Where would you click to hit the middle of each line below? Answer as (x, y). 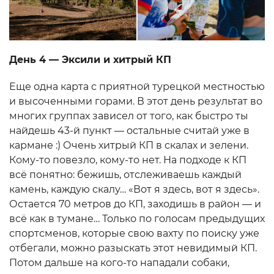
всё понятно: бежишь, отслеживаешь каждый (125, 175)
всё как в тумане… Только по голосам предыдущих (137, 219)
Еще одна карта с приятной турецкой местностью (137, 87)
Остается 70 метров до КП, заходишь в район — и (135, 204)
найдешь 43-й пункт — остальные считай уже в (129, 131)
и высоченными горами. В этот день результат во (136, 102)
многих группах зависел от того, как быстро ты (129, 116)
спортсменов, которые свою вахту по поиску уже (134, 234)
